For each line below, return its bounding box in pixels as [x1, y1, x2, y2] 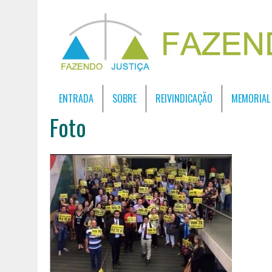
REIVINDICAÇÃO [155, 91, 212, 106]
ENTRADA [59, 91, 93, 106]
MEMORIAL [231, 91, 270, 106]
